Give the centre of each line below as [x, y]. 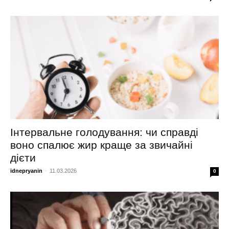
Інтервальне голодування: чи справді [104, 132]
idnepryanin [26, 170]
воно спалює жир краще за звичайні [101, 145]
